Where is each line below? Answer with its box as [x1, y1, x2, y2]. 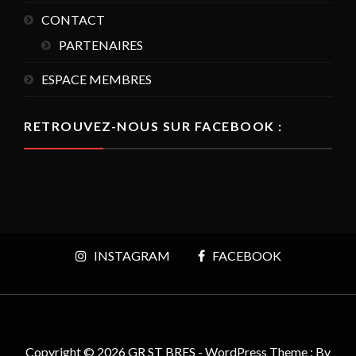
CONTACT [41, 12, 105, 28]
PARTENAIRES [59, 37, 143, 53]
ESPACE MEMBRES [41, 72, 152, 87]
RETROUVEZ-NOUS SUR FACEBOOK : [24, 118, 283, 134]
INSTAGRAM [93, 248, 170, 264]
